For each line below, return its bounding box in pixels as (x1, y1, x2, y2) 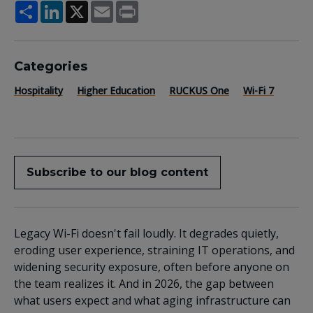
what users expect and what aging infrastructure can (14, 293, 291, 308)
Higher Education (77, 84, 155, 97)
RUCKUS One (169, 84, 229, 97)
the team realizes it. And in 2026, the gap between (14, 276, 274, 291)
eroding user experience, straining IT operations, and (14, 242, 295, 258)
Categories (14, 59, 87, 74)
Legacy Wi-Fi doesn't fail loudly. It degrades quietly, (14, 226, 279, 241)
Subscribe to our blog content (27, 166, 208, 179)
